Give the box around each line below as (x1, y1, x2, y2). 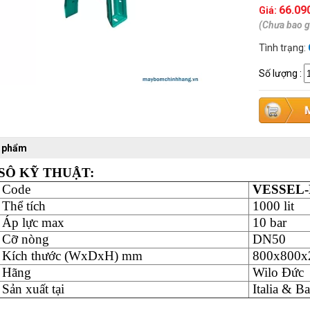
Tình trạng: (259, 42, 308, 53)
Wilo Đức (252, 265, 304, 280)
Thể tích (1, 199, 46, 213)
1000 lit (252, 199, 294, 213)
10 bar (252, 215, 286, 230)
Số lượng (259, 67, 298, 79)
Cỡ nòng (1, 232, 49, 246)
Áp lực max (1, 215, 64, 230)
